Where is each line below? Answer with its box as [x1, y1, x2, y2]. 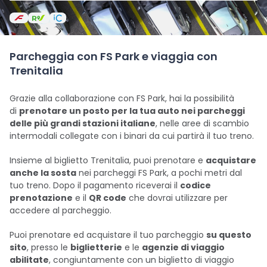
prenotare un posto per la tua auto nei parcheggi [19, 105, 245, 117]
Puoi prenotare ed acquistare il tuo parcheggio [10, 229, 206, 241]
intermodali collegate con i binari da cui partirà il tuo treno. [10, 130, 254, 142]
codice [180, 179, 211, 191]
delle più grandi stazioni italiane [10, 117, 156, 129]
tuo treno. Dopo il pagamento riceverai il [10, 179, 180, 191]
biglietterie [70, 241, 122, 253]
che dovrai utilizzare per [126, 192, 228, 204]
